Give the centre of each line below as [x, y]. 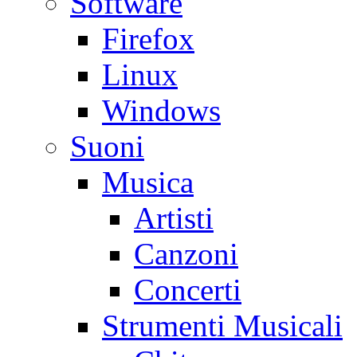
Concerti [188, 290]
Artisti [174, 218]
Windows [161, 111]
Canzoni [186, 254]
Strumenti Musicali [222, 326]
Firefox [148, 39]
